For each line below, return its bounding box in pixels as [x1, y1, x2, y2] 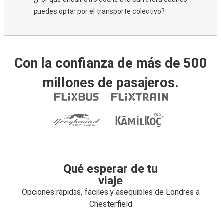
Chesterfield [89, 199, 132, 209]
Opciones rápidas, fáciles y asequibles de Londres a [21, 187, 200, 197]
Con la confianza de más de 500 [14, 55, 207, 71]
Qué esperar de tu [63, 162, 158, 176]
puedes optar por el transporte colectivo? [34, 7, 165, 15]
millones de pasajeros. [42, 75, 179, 91]
